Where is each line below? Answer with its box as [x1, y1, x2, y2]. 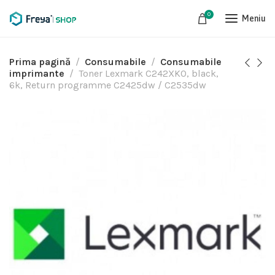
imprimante [9, 68, 64, 79]
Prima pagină [9, 56, 71, 68]
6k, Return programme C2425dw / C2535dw [9, 79, 206, 91]
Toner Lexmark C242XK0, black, [79, 68, 219, 79]
